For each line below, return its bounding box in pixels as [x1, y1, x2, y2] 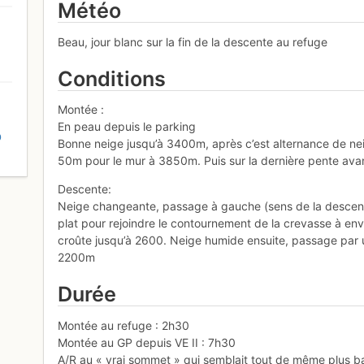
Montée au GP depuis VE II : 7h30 [58, 335, 236, 349]
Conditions [58, 66, 167, 91]
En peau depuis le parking [58, 119, 197, 134]
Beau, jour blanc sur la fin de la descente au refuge [58, 34, 328, 49]
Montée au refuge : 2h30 [58, 318, 190, 332]
